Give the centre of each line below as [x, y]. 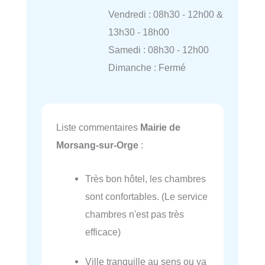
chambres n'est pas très [135, 214]
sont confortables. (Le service [147, 196]
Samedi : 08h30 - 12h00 [158, 50]
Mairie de [160, 127]
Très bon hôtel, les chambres [146, 178]
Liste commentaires [98, 127]
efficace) [103, 232]
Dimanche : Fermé [147, 68]
